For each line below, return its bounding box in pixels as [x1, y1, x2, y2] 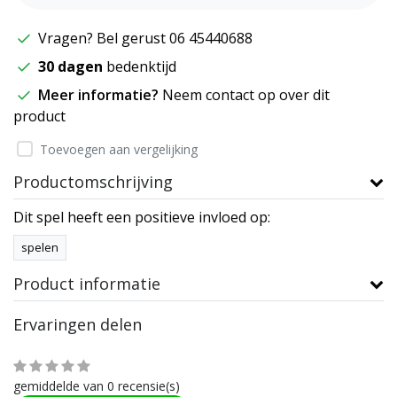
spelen [21, 238, 58, 255]
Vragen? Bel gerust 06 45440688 [35, 27, 253, 48]
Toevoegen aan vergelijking [40, 140, 198, 158]
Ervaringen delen [13, 313, 142, 335]
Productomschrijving [13, 170, 173, 192]
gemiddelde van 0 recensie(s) [13, 377, 180, 394]
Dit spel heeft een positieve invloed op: [13, 206, 270, 227]
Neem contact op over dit [162, 84, 330, 105]
